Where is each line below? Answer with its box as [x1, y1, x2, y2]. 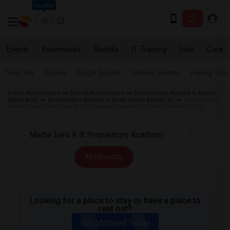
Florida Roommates [70, 90, 124, 97]
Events [6, 43, 29, 55]
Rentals [93, 43, 119, 55]
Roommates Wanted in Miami [135, 90, 215, 97]
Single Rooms [77, 67, 122, 78]
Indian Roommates [8, 90, 60, 97]
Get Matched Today [80, 218, 150, 228]
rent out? [98, 204, 132, 214]
